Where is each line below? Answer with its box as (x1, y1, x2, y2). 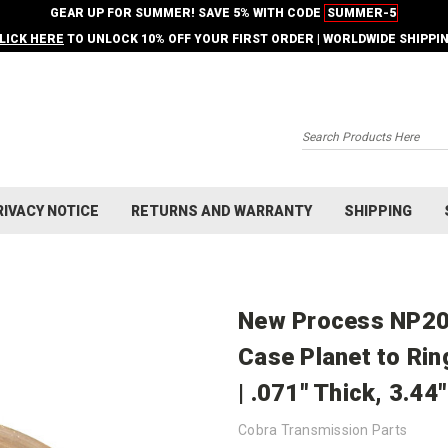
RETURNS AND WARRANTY (131, 203, 312, 219)
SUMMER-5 (326, 6, 396, 20)
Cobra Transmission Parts (238, 421, 407, 438)
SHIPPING (344, 203, 412, 219)
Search (301, 136, 347, 153)
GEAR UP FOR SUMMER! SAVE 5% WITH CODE (50, 6, 325, 20)
